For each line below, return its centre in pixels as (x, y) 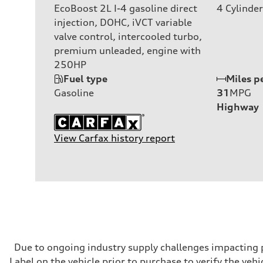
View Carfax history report (114, 138)
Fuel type (85, 78)
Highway (238, 107)
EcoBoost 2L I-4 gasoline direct (126, 8)
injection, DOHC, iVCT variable (123, 22)
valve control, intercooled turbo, (128, 36)
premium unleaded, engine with (127, 50)
